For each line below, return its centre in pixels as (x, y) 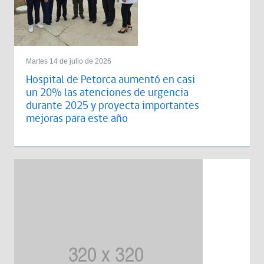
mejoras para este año (77, 119)
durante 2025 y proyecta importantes (113, 106)
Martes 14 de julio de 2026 (69, 61)
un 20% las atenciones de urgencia (107, 93)
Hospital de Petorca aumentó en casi (110, 80)
